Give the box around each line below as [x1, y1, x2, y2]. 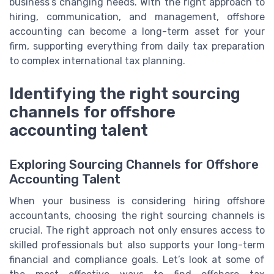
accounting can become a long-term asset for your [9, 25, 265, 37]
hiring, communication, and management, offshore [9, 10, 265, 23]
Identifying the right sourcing [9, 84, 240, 103]
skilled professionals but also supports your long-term [9, 239, 265, 251]
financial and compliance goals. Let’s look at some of [9, 254, 265, 266]
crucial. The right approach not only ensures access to [9, 224, 265, 237]
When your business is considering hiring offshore [9, 195, 265, 207]
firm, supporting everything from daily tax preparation [9, 40, 265, 52]
